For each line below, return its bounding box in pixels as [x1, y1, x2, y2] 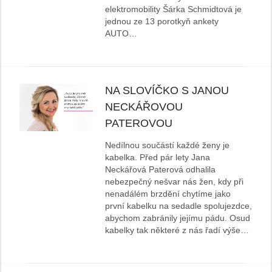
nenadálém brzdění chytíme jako [105, 189, 231, 199]
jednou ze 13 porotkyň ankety [105, 16, 219, 27]
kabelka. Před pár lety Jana [105, 152, 211, 163]
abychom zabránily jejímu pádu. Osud [105, 213, 251, 223]
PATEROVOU [105, 117, 173, 130]
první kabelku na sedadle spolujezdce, [105, 201, 253, 211]
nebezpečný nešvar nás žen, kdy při [105, 177, 244, 187]
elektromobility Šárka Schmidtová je [105, 4, 242, 15]
